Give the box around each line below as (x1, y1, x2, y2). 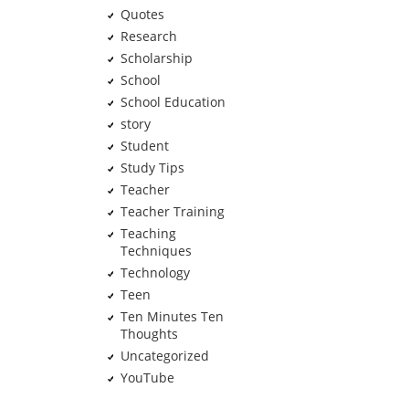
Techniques (120, 242, 192, 259)
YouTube (120, 369, 174, 386)
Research (120, 27, 177, 45)
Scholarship (120, 49, 193, 67)
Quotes (120, 5, 164, 23)
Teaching (120, 225, 176, 242)
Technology (120, 264, 190, 281)
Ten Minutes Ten (120, 308, 224, 325)
